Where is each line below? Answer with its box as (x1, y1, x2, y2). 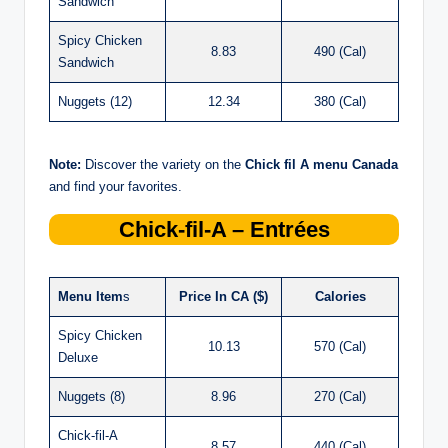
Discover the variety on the (81, 156, 245, 172)
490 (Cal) (314, 43, 366, 59)
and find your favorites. (49, 178, 182, 194)
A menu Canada (300, 156, 398, 172)
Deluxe (58, 349, 98, 365)
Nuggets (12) (58, 93, 132, 109)
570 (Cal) (314, 338, 366, 354)
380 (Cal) (314, 93, 366, 109)
